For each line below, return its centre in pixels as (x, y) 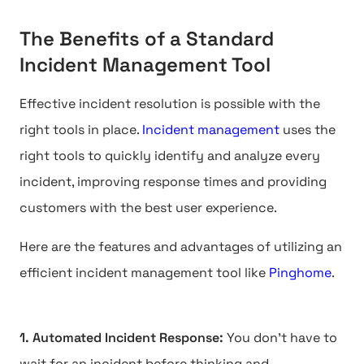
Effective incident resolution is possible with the (170, 104)
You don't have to (282, 338)
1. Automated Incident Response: (123, 338)
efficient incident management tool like (144, 273)
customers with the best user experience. (148, 208)
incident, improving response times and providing (173, 182)
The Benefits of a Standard (147, 39)
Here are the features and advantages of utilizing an (181, 247)
